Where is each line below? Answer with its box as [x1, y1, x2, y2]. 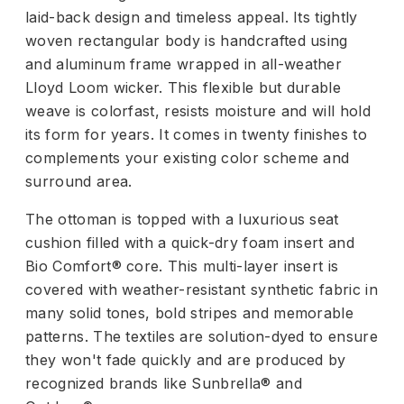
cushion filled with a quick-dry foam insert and [25, 233, 355, 252]
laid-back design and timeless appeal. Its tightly [25, 7, 358, 26]
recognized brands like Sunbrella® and [25, 373, 302, 392]
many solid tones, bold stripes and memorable [25, 303, 354, 322]
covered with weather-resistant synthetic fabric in [25, 280, 379, 298]
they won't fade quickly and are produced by [25, 350, 346, 369]
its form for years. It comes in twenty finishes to [25, 124, 368, 143]
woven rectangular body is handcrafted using [25, 31, 348, 50]
